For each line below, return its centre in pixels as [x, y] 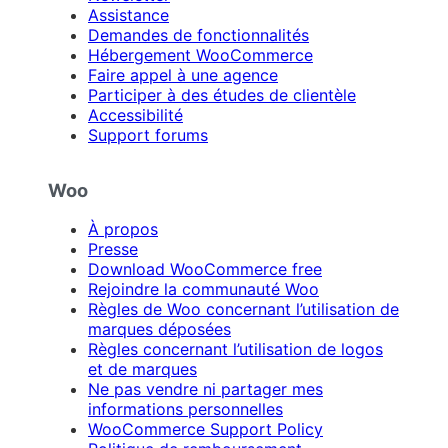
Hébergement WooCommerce [200, 54]
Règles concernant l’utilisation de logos [235, 349]
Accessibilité [135, 114]
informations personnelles [185, 409]
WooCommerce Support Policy [205, 429]
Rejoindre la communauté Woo [203, 289]
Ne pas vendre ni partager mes [205, 389]
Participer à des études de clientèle [222, 94]
